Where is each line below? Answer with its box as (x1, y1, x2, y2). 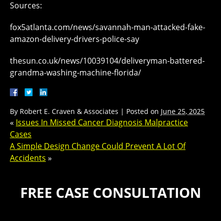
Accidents (10, 152, 46, 163)
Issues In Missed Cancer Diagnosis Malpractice (16, 117, 188, 128)
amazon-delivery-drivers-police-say (10, 34, 139, 44)
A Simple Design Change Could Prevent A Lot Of (10, 141, 185, 151)
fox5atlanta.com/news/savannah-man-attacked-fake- (10, 22, 205, 33)
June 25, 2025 (161, 107, 205, 116)
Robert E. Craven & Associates (20, 107, 118, 116)
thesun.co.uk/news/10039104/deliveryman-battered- (10, 55, 205, 66)
